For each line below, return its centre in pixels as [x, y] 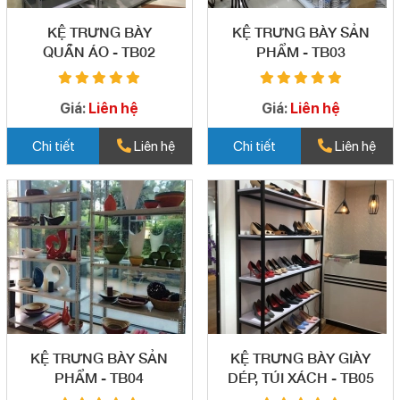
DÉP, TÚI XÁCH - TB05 [300, 378]
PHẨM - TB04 [100, 378]
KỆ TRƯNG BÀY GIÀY [301, 358]
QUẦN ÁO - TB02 [100, 52]
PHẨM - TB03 [300, 52]
